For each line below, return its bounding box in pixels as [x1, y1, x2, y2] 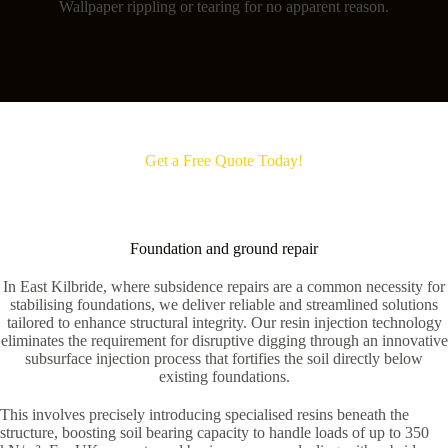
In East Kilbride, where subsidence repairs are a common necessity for [3, 277, 445, 295]
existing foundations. [158, 367, 290, 385]
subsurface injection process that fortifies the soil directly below [25, 349, 423, 367]
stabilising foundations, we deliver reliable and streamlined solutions [10, 295, 438, 313]
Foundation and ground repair [130, 239, 318, 257]
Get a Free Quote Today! [145, 151, 303, 169]
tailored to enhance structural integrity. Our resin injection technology [6, 313, 442, 331]
